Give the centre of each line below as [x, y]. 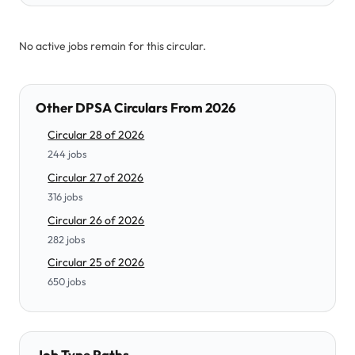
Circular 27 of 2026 [96, 177]
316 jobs [66, 196]
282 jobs [67, 239]
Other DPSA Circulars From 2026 [136, 107]
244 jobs [68, 154]
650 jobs [67, 282]
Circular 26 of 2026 [96, 220]
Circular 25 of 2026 [96, 263]
